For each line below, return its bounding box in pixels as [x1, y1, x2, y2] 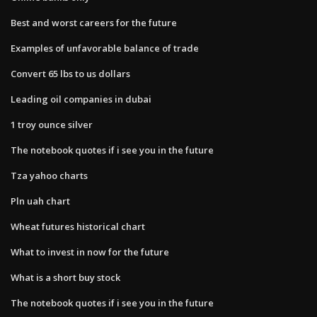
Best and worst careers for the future [11, 16, 177, 29]
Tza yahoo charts [11, 168, 88, 182]
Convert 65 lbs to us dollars [11, 67, 130, 80]
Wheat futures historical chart [11, 219, 145, 233]
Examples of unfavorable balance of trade [11, 41, 199, 54]
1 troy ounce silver [11, 117, 93, 131]
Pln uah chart [11, 194, 70, 207]
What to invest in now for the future [11, 245, 169, 258]
